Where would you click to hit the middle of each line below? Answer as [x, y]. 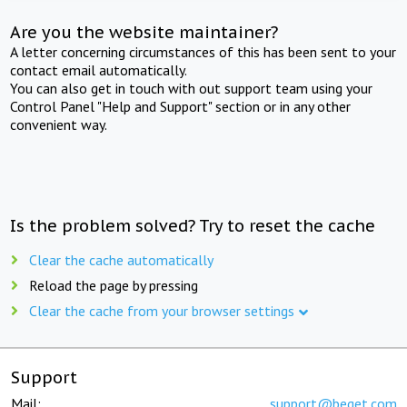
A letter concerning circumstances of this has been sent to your [203, 51]
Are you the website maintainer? [144, 32]
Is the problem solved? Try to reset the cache [193, 225]
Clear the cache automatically [121, 259]
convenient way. [59, 124]
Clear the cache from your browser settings [162, 310]
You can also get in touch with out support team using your [192, 88]
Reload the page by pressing [114, 285]
